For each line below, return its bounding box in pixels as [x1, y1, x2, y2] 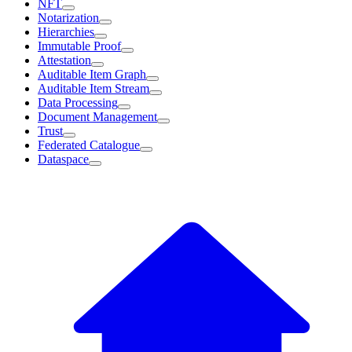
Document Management [38, 110, 157, 123]
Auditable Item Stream [38, 82, 149, 95]
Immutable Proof [38, 39, 121, 53]
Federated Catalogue [38, 138, 140, 152]
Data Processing [38, 96, 118, 109]
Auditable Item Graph [38, 68, 146, 81]
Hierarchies [38, 25, 94, 38]
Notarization [38, 11, 99, 24]
